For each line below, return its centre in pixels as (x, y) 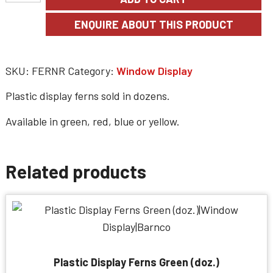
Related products (76, 171)
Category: (92, 71)
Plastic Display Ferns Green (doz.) (136, 262)
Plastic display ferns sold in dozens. (88, 96)
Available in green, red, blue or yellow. (93, 121)
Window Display (154, 71)
